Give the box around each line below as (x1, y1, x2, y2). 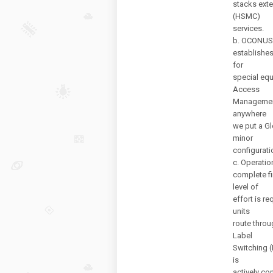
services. (233, 24, 264, 33)
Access (233, 85, 260, 94)
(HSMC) (233, 12, 260, 21)
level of (233, 182, 258, 191)
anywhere (233, 109, 266, 118)
